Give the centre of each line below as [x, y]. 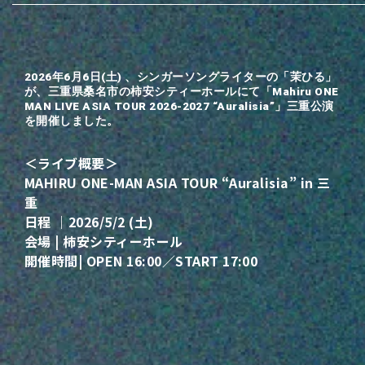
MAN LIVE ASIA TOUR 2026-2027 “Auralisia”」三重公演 [179, 106]
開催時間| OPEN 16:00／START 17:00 [141, 261]
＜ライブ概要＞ [72, 163]
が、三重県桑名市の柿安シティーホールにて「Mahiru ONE [182, 92]
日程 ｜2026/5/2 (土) [89, 222]
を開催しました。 [72, 121]
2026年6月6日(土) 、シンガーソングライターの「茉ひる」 [181, 77]
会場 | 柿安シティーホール [104, 242]
